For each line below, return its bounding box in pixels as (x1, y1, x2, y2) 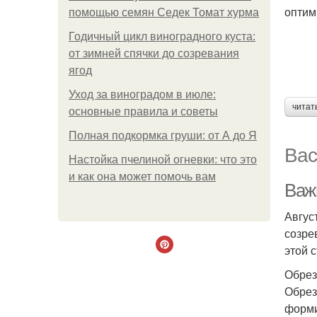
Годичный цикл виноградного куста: (69, 30, 255, 42)
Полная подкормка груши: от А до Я (69, 129, 257, 142)
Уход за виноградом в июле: (69, 88, 216, 100)
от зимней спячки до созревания (69, 47, 239, 59)
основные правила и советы (69, 105, 218, 117)
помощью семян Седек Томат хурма (69, 6, 259, 18)
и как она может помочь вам (69, 171, 216, 183)
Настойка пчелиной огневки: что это (69, 154, 257, 166)
